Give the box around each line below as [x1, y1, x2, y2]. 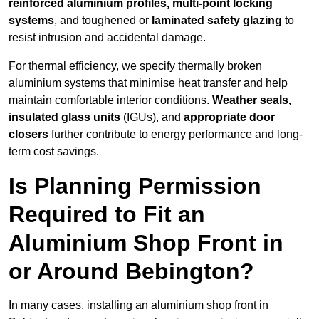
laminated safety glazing [152, 14, 282, 27]
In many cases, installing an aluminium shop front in [9, 299, 268, 312]
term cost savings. [9, 145, 99, 158]
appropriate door [184, 111, 275, 124]
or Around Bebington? [9, 258, 254, 285]
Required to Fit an [9, 202, 205, 228]
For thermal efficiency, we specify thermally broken [9, 60, 262, 73]
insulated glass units [9, 111, 120, 124]
